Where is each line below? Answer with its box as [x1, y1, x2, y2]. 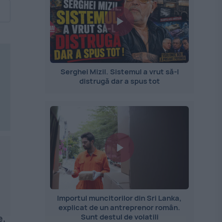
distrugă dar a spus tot [79, 76, 160, 86]
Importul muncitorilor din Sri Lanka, [57, 193, 182, 204]
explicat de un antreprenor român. [58, 202, 181, 213]
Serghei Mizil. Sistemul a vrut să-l [60, 66, 179, 77]
